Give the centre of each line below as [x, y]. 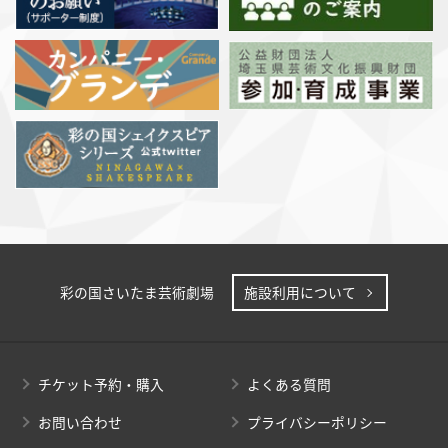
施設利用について [300, 291]
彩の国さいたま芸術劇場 [137, 291]
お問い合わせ [80, 421]
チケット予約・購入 [101, 383]
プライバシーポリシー [317, 421]
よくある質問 [289, 383]
